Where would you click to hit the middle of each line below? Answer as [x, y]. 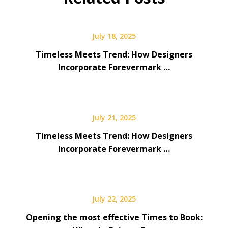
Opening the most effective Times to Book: [114, 217]
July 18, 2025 [114, 36]
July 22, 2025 [114, 198]
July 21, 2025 [114, 117]
